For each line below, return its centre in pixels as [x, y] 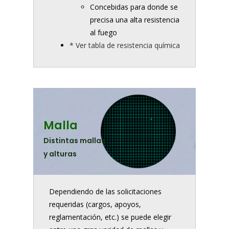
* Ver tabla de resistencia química [125, 45]
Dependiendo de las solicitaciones [105, 192]
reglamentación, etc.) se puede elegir [110, 217]
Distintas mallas [74, 140]
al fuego [104, 32]
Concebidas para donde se [134, 7]
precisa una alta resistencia [135, 19]
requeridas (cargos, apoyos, [95, 204]
